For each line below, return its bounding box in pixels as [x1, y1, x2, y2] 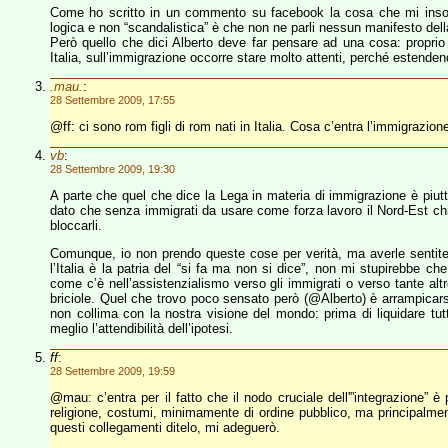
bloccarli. [50, 218, 102, 233]
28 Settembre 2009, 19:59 [50, 365, 175, 377]
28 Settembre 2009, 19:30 [50, 163, 175, 175]
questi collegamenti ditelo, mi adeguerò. [50, 420, 280, 435]
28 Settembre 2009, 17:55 [50, 94, 175, 106]
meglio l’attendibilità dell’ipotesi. [50, 321, 233, 336]
